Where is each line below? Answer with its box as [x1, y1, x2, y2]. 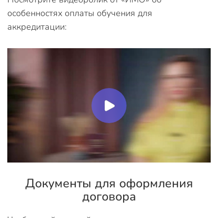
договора [82, 188, 136, 205]
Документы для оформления [25, 175, 193, 192]
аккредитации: [7, 20, 67, 33]
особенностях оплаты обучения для [7, 7, 152, 19]
